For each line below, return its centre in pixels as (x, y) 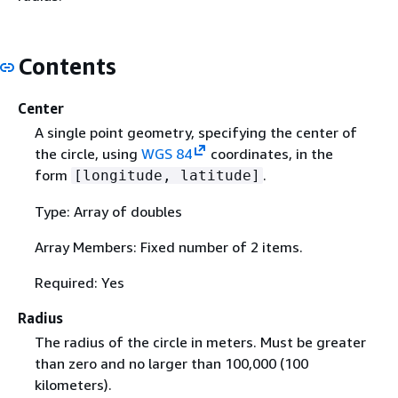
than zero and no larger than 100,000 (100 (171, 363)
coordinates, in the (271, 153)
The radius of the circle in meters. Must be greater (200, 342)
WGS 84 (166, 153)
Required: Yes (79, 282)
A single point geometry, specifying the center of (195, 132)
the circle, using (88, 153)
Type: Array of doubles (108, 211)
